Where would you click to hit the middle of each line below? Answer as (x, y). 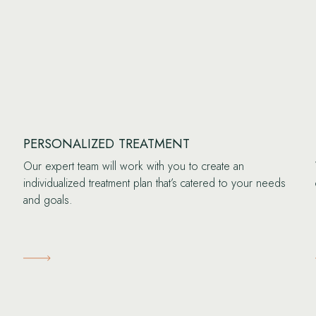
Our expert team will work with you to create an (134, 166)
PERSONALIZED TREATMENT (107, 144)
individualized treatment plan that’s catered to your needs (155, 183)
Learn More (55, 257)
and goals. (48, 200)
